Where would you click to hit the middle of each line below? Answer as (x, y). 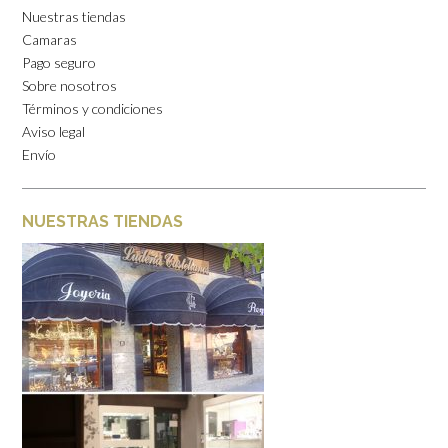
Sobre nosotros (69, 85)
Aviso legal (53, 131)
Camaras (49, 39)
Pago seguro (59, 62)
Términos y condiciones (92, 108)
